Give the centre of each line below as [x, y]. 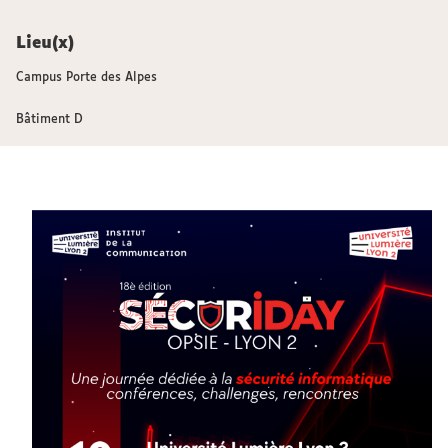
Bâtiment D [49, 120]
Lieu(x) [45, 43]
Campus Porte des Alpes [86, 78]
